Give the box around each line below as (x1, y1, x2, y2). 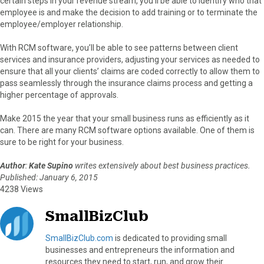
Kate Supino (29, 160, 73, 170)
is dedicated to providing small (113, 233, 227, 243)
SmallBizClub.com (45, 233, 113, 243)
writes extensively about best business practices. (73, 160, 250, 170)
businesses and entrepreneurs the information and (45, 245, 235, 255)
